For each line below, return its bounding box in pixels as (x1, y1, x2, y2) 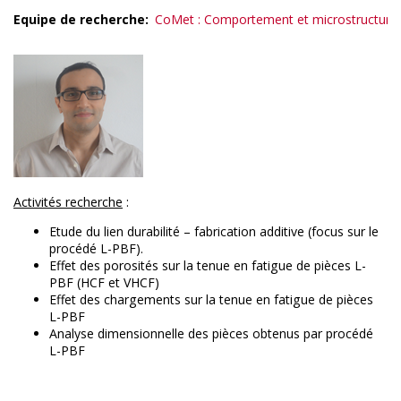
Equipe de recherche (13, 10, 145, 28)
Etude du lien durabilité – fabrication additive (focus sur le (49, 222, 379, 240)
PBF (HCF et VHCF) (49, 273, 159, 291)
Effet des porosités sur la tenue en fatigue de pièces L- (49, 256, 366, 274)
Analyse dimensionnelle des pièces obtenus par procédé (49, 324, 373, 342)
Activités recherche (13, 192, 123, 210)
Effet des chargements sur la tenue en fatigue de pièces (49, 290, 373, 308)
